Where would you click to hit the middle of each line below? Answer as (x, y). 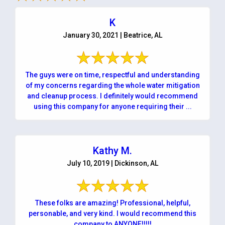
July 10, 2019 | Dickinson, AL (113, 163)
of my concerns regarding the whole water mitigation (86, 85)
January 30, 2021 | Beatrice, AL (113, 35)
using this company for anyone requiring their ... (180, 106)
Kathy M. (113, 150)
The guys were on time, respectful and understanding (113, 75)
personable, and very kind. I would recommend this (113, 213)
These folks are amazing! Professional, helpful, (113, 203)
